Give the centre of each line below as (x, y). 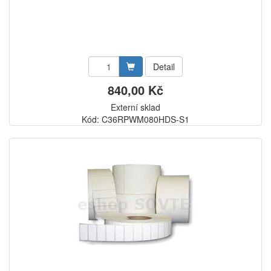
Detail (164, 67)
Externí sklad (135, 107)
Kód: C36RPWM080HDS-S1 (135, 119)
